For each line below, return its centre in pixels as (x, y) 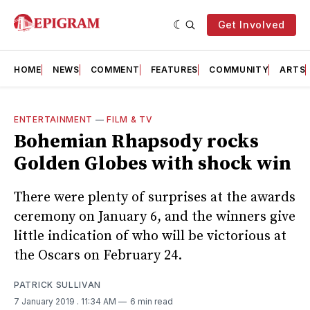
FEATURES (174, 70)
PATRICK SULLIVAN (58, 284)
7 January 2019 (45, 301)
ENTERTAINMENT (54, 119)
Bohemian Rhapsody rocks (136, 142)
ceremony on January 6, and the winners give (155, 217)
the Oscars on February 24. (98, 255)
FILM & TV (130, 119)
